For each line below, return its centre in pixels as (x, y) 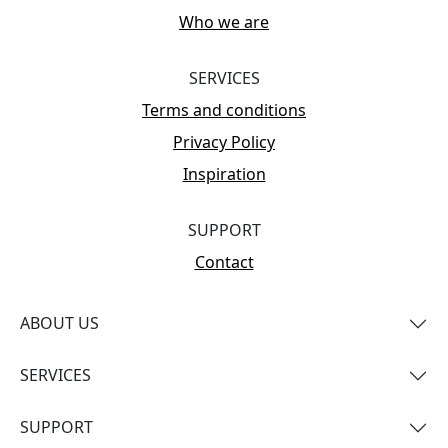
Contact (224, 261)
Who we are (224, 21)
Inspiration (224, 173)
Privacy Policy (224, 141)
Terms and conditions (224, 109)
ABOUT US (59, 323)
